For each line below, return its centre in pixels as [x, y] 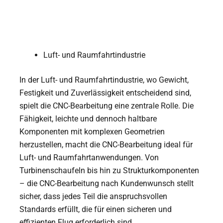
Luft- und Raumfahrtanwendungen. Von [89, 157]
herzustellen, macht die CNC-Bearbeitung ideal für [106, 144]
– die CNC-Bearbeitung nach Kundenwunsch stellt [107, 183]
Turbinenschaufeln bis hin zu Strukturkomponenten [110, 170]
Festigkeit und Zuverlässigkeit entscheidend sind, [106, 93]
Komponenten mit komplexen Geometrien [92, 131]
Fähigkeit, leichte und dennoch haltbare [88, 118]
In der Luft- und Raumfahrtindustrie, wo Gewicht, [104, 80]
